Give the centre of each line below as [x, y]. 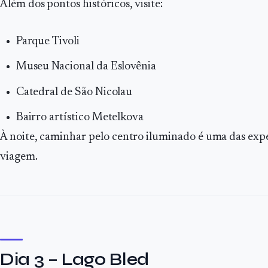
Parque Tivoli [48, 41]
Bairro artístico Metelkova [80, 118]
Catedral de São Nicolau [74, 92]
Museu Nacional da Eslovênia [86, 67]
